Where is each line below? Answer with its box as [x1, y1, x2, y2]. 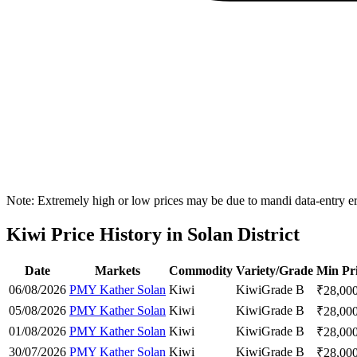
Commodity [169, 263, 233, 277]
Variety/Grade [236, 263, 313, 277]
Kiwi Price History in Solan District [6, 224, 300, 245]
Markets [95, 263, 140, 277]
